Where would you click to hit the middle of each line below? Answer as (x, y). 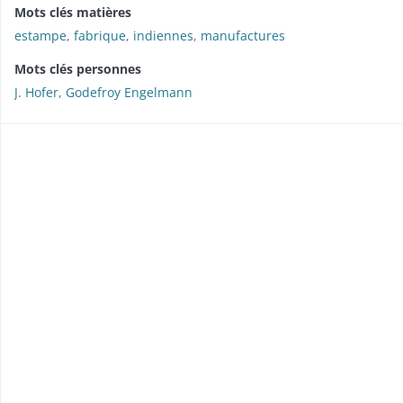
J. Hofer (36, 92)
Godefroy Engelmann (129, 92)
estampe (40, 35)
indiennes (163, 35)
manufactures (243, 35)
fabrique (100, 35)
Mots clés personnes (78, 68)
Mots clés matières (73, 12)
